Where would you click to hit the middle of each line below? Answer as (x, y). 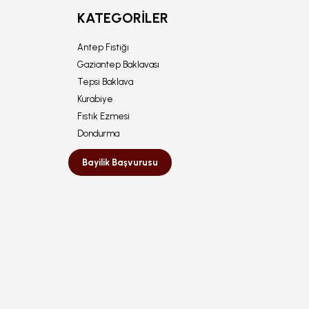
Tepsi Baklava (105, 82)
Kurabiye (95, 99)
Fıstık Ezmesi (103, 116)
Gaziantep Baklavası (118, 64)
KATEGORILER (122, 18)
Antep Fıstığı (103, 47)
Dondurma (98, 133)
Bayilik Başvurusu (120, 162)
